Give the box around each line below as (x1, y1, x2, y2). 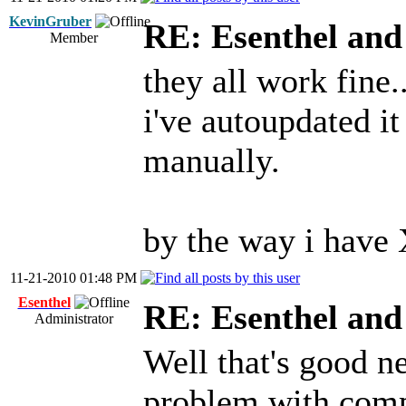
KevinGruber (9, 14, 92, 29)
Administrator (34, 311, 113, 326)
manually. (143, 141, 280, 179)
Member (49, 30, 98, 45)
